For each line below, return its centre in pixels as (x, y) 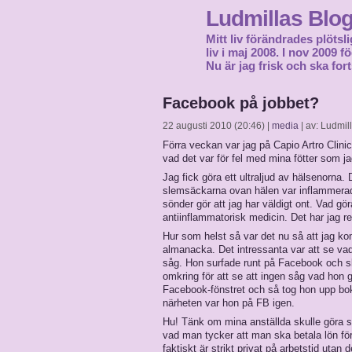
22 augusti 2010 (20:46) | (217, 126)
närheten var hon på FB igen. (229, 303)
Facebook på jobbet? (241, 103)
